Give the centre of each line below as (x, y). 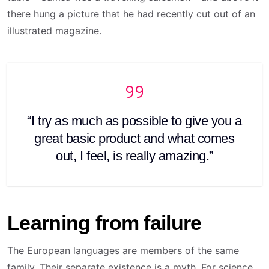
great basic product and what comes (134, 139)
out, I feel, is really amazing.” (134, 156)
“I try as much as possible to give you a (134, 121)
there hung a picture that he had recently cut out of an (131, 14)
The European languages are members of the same (123, 251)
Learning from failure (104, 223)
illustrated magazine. (54, 31)
